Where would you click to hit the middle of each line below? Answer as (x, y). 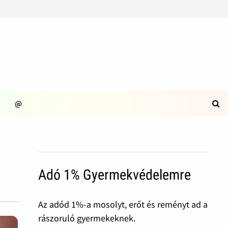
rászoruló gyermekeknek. (87, 218)
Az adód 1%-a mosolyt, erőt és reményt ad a (123, 204)
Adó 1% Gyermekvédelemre (114, 175)
